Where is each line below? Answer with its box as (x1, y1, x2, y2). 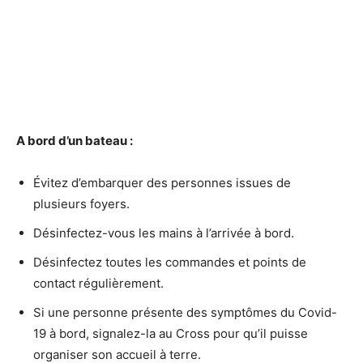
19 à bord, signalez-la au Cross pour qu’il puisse (33, 326, 308, 342)
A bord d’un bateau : (16, 133, 133, 149)
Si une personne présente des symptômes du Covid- (33, 305, 337, 321)
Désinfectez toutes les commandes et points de (33, 254, 306, 271)
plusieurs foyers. (33, 196, 130, 212)
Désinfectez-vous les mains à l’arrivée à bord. (33, 225, 294, 241)
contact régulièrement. (33, 275, 164, 292)
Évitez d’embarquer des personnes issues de (33, 175, 291, 191)
